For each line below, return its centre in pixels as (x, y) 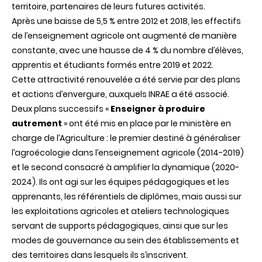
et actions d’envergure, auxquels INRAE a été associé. (120, 94)
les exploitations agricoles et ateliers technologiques (120, 211)
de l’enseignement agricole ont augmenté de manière (124, 35)
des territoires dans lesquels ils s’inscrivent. (100, 255)
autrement (37, 123)
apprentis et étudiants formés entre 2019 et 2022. (113, 65)
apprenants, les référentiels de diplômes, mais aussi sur (127, 196)
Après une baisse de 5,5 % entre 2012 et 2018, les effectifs (126, 21)
